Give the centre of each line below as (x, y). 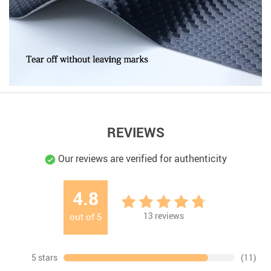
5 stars (44, 257)
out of (83, 216)
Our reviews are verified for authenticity (141, 158)
